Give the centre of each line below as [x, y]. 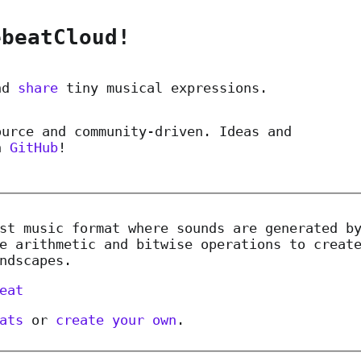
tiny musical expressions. [167, 88]
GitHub [34, 148]
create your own [116, 320]
